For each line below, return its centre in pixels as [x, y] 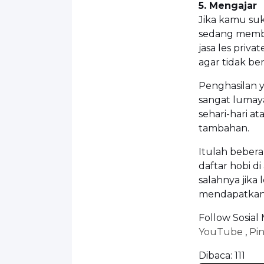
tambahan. [224, 128]
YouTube [222, 232]
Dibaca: [215, 255]
